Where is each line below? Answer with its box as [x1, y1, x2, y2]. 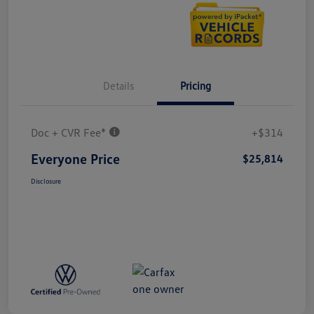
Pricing [180, 79, 211, 93]
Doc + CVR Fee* [31, 125, 109, 140]
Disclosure [31, 177, 61, 186]
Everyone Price [31, 150, 120, 168]
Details [103, 79, 134, 93]
